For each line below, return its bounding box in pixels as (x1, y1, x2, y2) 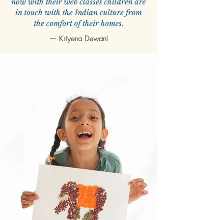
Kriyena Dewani (59, 34, 108, 44)
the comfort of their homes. (33, 19, 124, 28)
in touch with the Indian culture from (15, 8, 142, 18)
